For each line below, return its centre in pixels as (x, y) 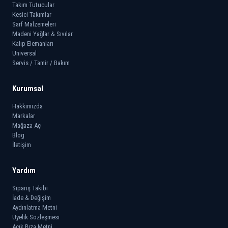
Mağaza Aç (26, 125)
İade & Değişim (32, 198)
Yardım (24, 170)
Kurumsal (28, 89)
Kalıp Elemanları (33, 44)
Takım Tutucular (33, 5)
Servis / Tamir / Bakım (41, 63)
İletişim (22, 145)
